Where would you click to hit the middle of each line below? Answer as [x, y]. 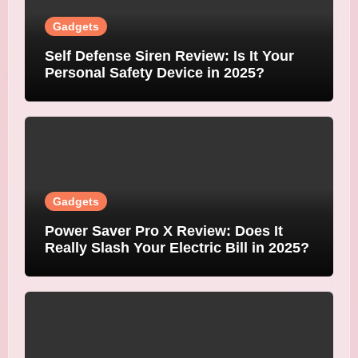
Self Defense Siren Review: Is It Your [169, 56]
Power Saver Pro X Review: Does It [163, 231]
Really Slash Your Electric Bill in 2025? [177, 247]
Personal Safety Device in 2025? [154, 72]
